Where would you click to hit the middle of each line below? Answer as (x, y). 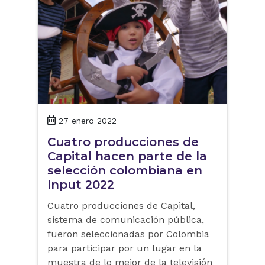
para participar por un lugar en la (125, 248)
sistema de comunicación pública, (126, 219)
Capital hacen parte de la (127, 156)
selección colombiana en (125, 170)
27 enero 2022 (88, 120)
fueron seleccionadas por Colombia (128, 234)
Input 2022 (81, 184)
